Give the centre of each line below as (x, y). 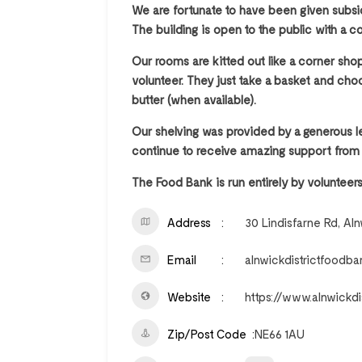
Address (189, 222)
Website (189, 297)
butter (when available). (194, 99)
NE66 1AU (280, 334)
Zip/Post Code (207, 334)
